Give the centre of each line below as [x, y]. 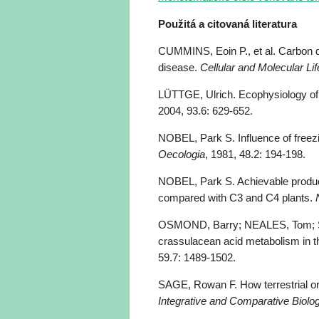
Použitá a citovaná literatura [228, 24]
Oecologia [182, 154]
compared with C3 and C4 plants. [237, 198]
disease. [179, 67]
